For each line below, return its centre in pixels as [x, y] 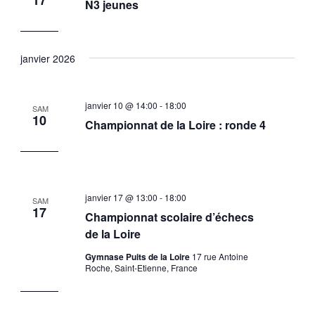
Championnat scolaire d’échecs [169, 217]
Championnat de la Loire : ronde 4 [175, 125]
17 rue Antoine [220, 257]
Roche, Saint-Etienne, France [141, 268]
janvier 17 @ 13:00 [121, 198]
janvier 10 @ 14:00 [121, 105]
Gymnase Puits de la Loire [138, 257]
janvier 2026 [47, 58]
